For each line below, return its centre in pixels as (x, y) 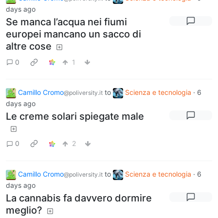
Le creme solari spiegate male (75, 116)
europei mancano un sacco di (73, 34)
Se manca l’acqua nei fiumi (66, 22)
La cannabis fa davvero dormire (79, 198)
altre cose (29, 46)
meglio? (24, 210)
